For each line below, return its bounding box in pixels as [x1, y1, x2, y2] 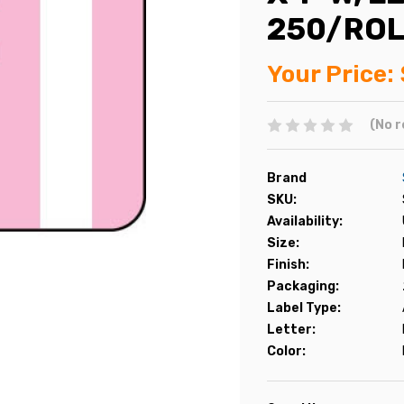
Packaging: [267, 278, 339, 294]
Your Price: [267, 60, 394, 88]
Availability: [267, 213, 343, 229]
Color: [267, 343, 306, 359]
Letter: [267, 321, 316, 337]
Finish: [267, 256, 309, 272]
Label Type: [267, 299, 341, 316]
